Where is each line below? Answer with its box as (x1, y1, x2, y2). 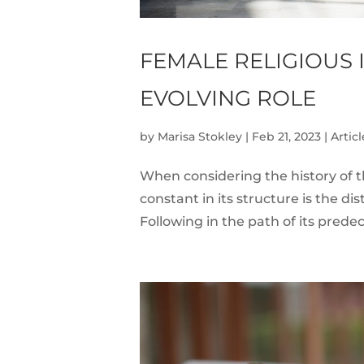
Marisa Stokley (158, 128, 242, 144)
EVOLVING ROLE (140, 84, 316, 111)
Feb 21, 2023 (252, 128, 321, 144)
